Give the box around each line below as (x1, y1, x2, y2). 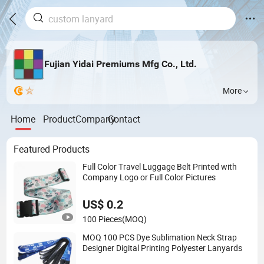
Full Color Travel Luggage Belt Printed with (82, 161, 237, 172)
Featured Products (13, 143, 90, 156)
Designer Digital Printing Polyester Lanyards (82, 242, 243, 253)
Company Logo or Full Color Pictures (82, 171, 216, 183)
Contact (108, 112, 141, 126)
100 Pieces (82, 214, 123, 225)
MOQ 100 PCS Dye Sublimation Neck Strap (82, 232, 237, 243)
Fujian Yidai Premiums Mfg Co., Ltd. (44, 58, 197, 70)
